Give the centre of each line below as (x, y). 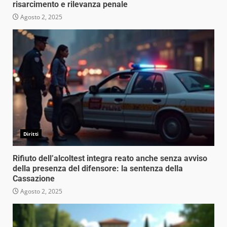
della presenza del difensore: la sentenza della (98, 168)
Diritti (31, 134)
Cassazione (34, 178)
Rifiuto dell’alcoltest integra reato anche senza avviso (110, 158)
